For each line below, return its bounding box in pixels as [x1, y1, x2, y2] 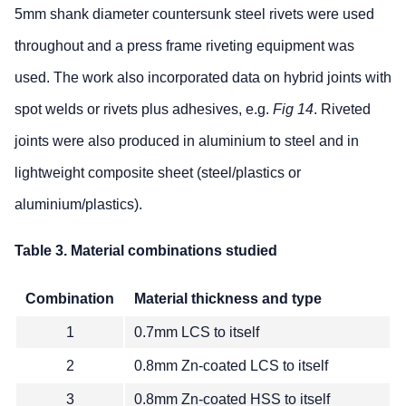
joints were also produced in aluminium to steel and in [14, 132, 359, 149]
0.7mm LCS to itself [134, 324, 259, 340]
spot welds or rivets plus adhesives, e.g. [14, 101, 273, 117]
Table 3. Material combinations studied [14, 242, 277, 258]
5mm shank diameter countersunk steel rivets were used [14, 5, 374, 22]
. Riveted [314, 101, 371, 117]
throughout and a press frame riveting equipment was [14, 37, 354, 53]
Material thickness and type [134, 290, 322, 306]
